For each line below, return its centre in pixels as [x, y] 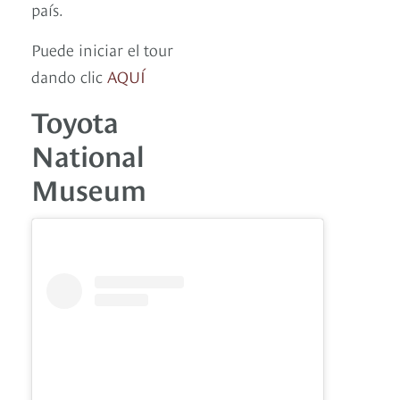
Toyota [75, 119]
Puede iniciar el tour [102, 48]
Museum [89, 187]
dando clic [69, 75]
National [88, 153]
